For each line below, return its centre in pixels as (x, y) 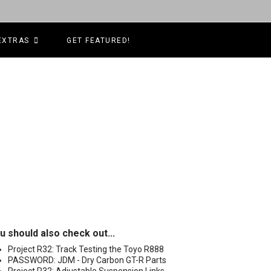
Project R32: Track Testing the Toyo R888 (86, 249)
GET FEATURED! (99, 41)
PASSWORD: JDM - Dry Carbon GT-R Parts (87, 260)
